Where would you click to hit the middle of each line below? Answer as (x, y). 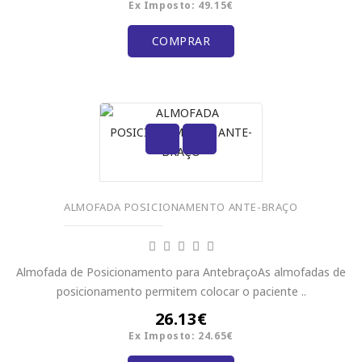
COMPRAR (181, 41)
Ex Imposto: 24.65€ (181, 336)
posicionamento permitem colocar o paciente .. (181, 292)
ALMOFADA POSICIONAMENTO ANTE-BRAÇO (181, 207)
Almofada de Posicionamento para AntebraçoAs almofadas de (181, 272)
